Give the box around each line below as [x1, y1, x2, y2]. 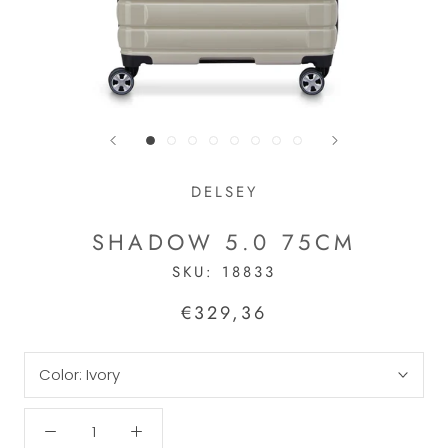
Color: [39, 364, 86, 385]
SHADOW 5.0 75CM [91, 226, 357, 258]
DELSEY [190, 181, 258, 203]
